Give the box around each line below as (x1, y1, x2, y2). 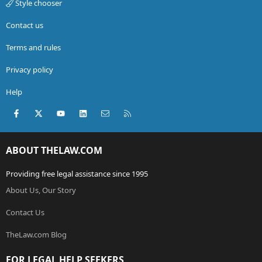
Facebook (21, 106, 60, 118)
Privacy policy (6, 64, 53, 75)
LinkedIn (88, 106, 123, 118)
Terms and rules (6, 42, 61, 53)
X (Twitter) (42, 106, 84, 118)
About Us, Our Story (6, 185, 76, 196)
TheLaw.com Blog (6, 229, 67, 240)
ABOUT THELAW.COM (6, 144, 102, 157)
